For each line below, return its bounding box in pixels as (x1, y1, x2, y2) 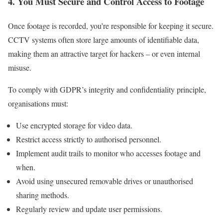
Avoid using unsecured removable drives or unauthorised (16, 175, 193, 186)
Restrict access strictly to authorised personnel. (16, 133, 161, 144)
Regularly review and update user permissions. (16, 203, 162, 214)
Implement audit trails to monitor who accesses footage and (16, 147, 201, 158)
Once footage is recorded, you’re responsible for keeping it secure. (8, 20, 214, 31)
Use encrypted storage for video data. (16, 119, 132, 130)
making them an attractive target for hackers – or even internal (8, 48, 200, 59)
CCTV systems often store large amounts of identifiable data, (8, 34, 199, 45)
